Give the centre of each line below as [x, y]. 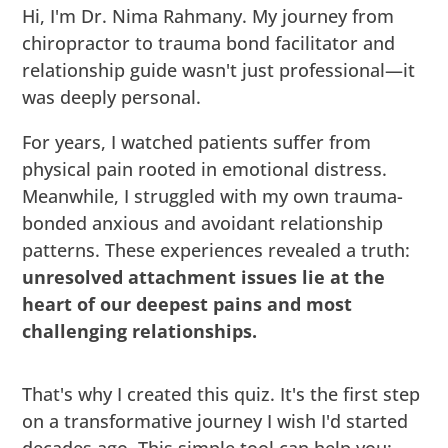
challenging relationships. [140, 331]
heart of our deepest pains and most [187, 304]
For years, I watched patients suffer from [197, 142]
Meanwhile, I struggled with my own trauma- [213, 196]
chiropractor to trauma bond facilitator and [209, 43]
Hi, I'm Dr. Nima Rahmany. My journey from [208, 16]
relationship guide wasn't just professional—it [219, 70]
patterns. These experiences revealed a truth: [216, 250]
